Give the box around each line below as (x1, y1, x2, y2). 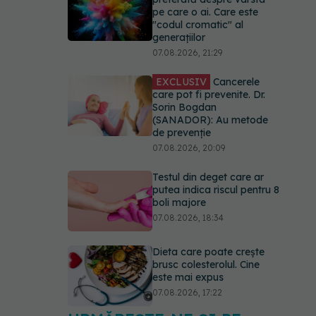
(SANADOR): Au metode (152, 114, 268, 126)
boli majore (152, 196, 206, 209)
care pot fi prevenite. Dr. (152, 88, 265, 101)
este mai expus (152, 271, 224, 284)
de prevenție (152, 126, 211, 139)
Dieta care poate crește (152, 245, 265, 258)
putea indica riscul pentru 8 (152, 183, 279, 196)
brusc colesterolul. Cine (152, 258, 260, 271)
